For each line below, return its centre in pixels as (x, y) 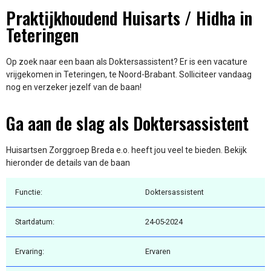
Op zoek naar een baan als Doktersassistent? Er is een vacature (127, 62)
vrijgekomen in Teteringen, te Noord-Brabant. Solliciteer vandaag (129, 75)
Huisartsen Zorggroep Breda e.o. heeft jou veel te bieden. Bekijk (126, 150)
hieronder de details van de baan (68, 162)
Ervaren (158, 252)
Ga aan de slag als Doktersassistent (127, 123)
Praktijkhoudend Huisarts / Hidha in (129, 18)
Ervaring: (30, 252)
